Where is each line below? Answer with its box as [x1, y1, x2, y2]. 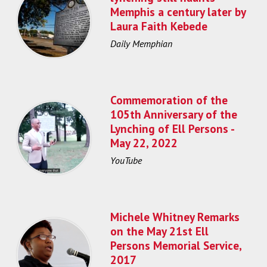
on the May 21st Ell [110, 223, 209, 238]
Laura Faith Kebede [110, 18, 207, 33]
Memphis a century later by [110, 4, 246, 19]
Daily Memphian [110, 38, 172, 50]
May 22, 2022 [110, 135, 178, 150]
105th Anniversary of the [110, 106, 237, 122]
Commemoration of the [110, 92, 228, 107]
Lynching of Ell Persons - [110, 120, 234, 136]
